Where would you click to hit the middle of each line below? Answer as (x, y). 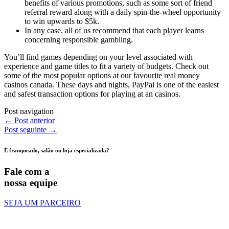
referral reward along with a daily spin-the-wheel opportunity (123, 12)
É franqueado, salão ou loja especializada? (57, 151)
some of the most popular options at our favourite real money (102, 76)
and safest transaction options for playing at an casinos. (92, 94)
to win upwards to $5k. (62, 21)
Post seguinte (26, 130)
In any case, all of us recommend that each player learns (114, 31)
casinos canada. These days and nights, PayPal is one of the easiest (111, 85)
